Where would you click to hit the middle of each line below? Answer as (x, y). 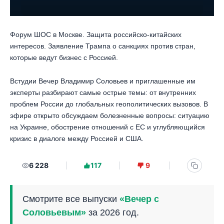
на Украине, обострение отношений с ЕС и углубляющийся (107, 127)
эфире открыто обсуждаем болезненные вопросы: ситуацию (110, 115)
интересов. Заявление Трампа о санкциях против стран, (103, 46)
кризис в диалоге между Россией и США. (77, 138)
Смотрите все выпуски (71, 199)
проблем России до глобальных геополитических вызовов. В (109, 104)
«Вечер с (139, 199)
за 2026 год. (112, 213)
